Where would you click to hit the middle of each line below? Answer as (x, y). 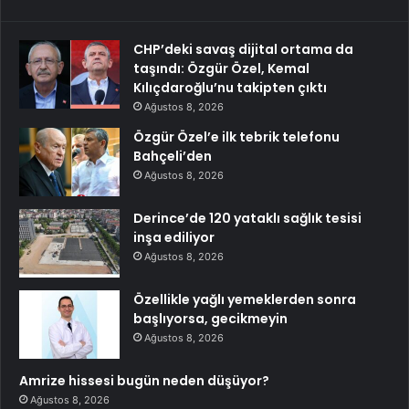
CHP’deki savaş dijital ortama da (243, 49)
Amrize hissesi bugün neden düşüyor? (144, 380)
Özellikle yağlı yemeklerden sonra (245, 299)
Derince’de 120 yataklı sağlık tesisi (247, 218)
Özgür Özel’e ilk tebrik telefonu (236, 136)
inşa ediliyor (174, 237)
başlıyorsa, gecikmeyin (210, 318)
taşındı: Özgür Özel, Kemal (221, 68)
